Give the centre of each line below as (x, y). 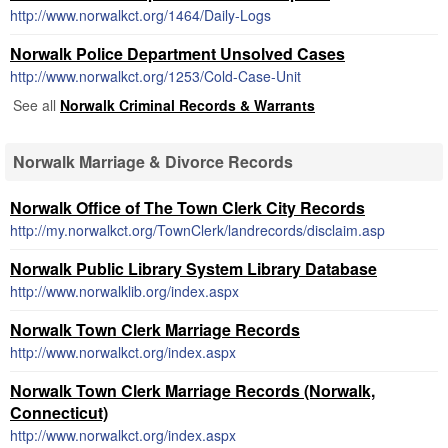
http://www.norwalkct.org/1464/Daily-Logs (140, 15)
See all (36, 105)
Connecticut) (59, 412)
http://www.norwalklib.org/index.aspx (124, 291)
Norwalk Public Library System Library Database (193, 268)
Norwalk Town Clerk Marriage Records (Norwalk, (192, 390)
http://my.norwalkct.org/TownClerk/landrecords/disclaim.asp (197, 230)
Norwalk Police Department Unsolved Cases (177, 53)
